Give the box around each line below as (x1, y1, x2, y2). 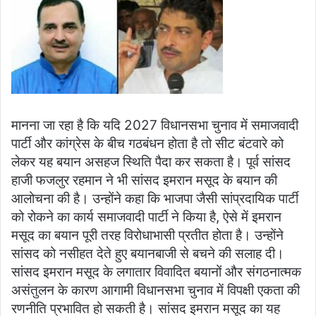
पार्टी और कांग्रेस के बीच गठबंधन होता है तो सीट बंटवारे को (11, 135, 284, 152)
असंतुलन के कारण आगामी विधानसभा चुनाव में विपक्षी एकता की (11, 281, 300, 298)
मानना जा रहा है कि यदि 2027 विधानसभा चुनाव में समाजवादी (11, 116, 298, 133)
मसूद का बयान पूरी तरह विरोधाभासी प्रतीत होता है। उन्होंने (11, 226, 284, 243)
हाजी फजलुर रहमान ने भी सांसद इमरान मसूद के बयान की (11, 171, 277, 188)
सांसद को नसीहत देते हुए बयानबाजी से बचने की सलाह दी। (11, 245, 284, 262)
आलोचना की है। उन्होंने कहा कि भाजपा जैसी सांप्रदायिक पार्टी (11, 190, 298, 207)
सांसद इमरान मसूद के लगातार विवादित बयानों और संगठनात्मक (11, 263, 301, 280)
